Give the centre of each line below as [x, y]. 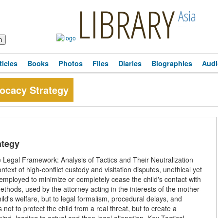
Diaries [130, 63]
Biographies [172, 63]
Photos [71, 63]
